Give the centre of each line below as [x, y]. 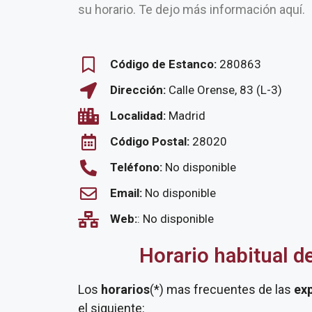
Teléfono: [136, 167]
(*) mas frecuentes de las [222, 289]
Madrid [187, 116]
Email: [127, 193]
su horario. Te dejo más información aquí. [192, 9]
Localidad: [139, 116]
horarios [124, 289]
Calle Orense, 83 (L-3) [225, 90]
